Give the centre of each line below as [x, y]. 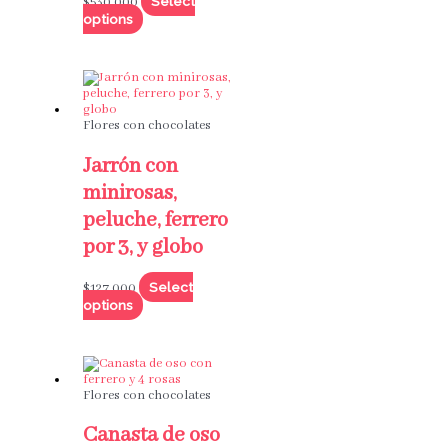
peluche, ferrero [155, 220]
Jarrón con [130, 166]
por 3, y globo [142, 247]
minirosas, [129, 193]
